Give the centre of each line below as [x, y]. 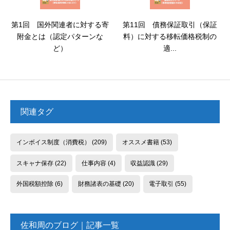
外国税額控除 [35, 184]
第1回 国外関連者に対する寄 [60, 24]
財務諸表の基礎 [99, 184]
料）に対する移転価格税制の [170, 36]
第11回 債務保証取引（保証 [170, 24]
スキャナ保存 [35, 163]
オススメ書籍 [140, 142]
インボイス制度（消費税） [53, 142]
